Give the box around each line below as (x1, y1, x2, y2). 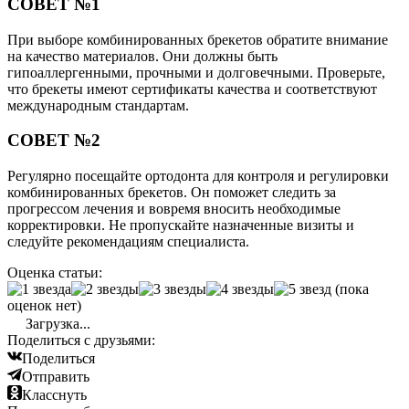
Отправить (22, 368, 89, 384)
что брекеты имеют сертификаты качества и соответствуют (7, 80, 377, 97)
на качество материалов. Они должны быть (7, 47, 278, 64)
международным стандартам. (7, 97, 189, 113)
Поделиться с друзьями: (7, 331, 155, 348)
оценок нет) (7, 297, 81, 313)
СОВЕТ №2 (7, 131, 100, 151)
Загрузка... (22, 315, 90, 331)
